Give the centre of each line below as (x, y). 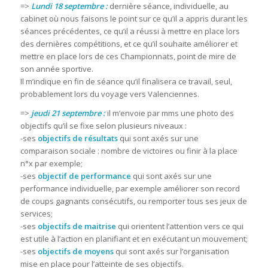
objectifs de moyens (75, 251)
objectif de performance (84, 176)
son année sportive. (57, 68)
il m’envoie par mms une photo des (169, 113)
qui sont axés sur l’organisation (171, 251)
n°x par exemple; (51, 163)
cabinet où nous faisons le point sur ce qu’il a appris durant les (134, 18)
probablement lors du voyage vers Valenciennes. (109, 94)
